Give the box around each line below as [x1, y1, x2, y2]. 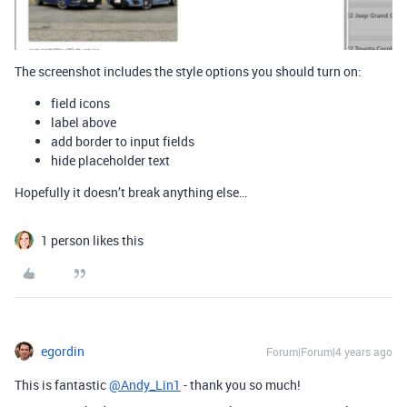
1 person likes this [41, 231, 144, 249]
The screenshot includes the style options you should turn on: [15, 62, 362, 80]
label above [51, 113, 116, 131]
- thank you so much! [181, 375, 301, 393]
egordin [41, 342, 84, 360]
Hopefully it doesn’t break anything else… [15, 183, 247, 201]
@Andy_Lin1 [109, 375, 181, 393]
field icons [51, 94, 110, 112]
